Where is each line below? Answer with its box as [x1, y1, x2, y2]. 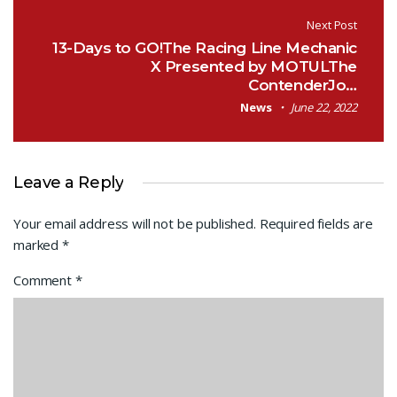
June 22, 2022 [290, 98, 357, 115]
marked [13, 235, 62, 253]
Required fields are [259, 214, 373, 232]
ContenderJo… [248, 75, 357, 94]
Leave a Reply [13, 172, 124, 192]
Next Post [307, 16, 357, 33]
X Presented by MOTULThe [150, 57, 357, 75]
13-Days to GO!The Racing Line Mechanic [52, 38, 357, 57]
